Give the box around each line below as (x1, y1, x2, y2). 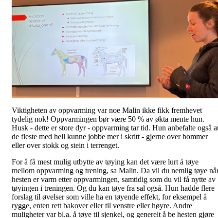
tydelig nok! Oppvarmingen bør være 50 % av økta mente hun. (12, 114, 204, 123)
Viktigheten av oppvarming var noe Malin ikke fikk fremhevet (12, 106, 202, 114)
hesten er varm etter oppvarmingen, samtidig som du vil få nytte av (12, 175, 216, 183)
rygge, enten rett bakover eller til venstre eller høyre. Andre (12, 201, 192, 210)
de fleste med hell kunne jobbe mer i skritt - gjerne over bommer (12, 132, 208, 141)
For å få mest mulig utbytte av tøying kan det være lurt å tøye (12, 157, 199, 166)
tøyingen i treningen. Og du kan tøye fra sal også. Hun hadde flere (12, 183, 215, 192)
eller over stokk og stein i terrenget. (12, 141, 119, 149)
